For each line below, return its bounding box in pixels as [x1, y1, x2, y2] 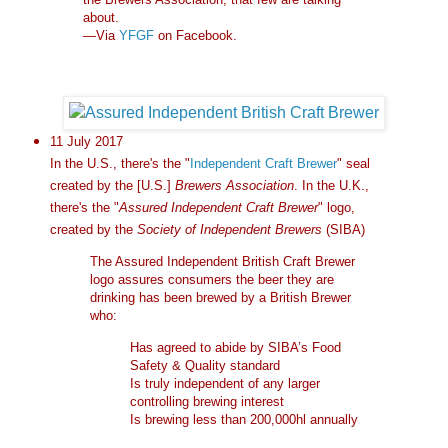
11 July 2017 [49, 133, 123, 149]
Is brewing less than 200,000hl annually [129, 411, 358, 427]
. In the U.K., [293, 177, 369, 193]
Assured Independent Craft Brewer [118, 199, 318, 215]
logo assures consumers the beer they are [89, 272, 334, 288]
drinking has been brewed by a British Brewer [89, 290, 351, 306]
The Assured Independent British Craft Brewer [89, 254, 355, 270]
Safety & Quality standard [129, 357, 280, 373]
